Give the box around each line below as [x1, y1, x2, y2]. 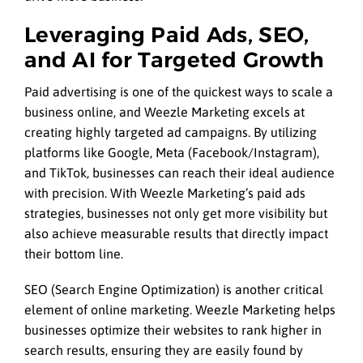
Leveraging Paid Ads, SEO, [24, 21, 310, 48]
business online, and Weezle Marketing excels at [24, 105, 305, 120]
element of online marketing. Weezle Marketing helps [24, 302, 335, 318]
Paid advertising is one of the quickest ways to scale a [24, 84, 333, 100]
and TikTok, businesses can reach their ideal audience [24, 165, 335, 181]
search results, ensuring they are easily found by [24, 343, 303, 358]
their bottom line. [24, 246, 123, 262]
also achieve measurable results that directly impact [24, 226, 328, 241]
